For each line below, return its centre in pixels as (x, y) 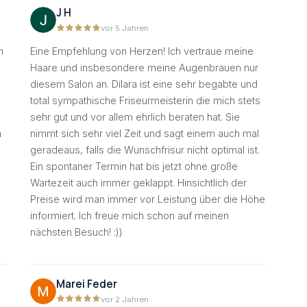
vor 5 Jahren (125, 28)
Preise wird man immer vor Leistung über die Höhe (148, 199)
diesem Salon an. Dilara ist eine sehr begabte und (144, 84)
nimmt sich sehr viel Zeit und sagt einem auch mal (145, 133)
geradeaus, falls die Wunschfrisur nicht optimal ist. (145, 149)
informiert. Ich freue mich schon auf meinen (130, 215)
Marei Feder (87, 284)
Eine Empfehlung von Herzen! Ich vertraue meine (142, 51)
